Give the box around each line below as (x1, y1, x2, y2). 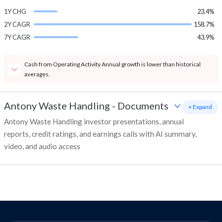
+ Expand (188, 103, 212, 111)
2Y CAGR (4, 20, 30, 29)
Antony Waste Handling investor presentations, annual (4, 117, 184, 126)
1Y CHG (4, 7, 26, 16)
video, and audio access (4, 142, 80, 151)
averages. (24, 70, 50, 78)
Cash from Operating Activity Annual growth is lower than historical (24, 60, 201, 68)
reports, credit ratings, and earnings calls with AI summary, (4, 129, 197, 139)
